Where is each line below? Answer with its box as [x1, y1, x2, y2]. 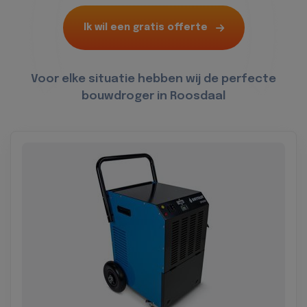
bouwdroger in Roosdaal [82, 90, 225, 103]
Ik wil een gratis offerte [83, 23, 208, 33]
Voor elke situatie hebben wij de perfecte [31, 73, 276, 86]
